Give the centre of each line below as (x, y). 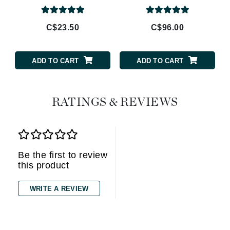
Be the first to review (63, 155)
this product (43, 166)
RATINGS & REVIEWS (115, 103)
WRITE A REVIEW (59, 189)
